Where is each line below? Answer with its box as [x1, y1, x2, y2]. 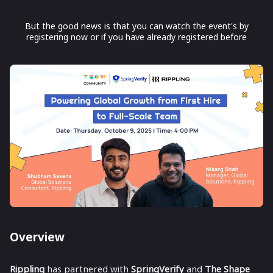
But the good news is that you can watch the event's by [24, 20, 249, 32]
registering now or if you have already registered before [26, 31, 247, 43]
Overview [10, 229, 65, 245]
